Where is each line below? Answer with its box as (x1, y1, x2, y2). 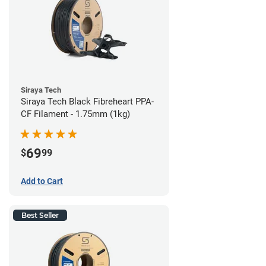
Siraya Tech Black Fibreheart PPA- (21, 96, 154, 107)
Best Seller (21, 210, 59, 220)
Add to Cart (21, 176, 63, 186)
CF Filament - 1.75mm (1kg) (21, 109, 130, 119)
